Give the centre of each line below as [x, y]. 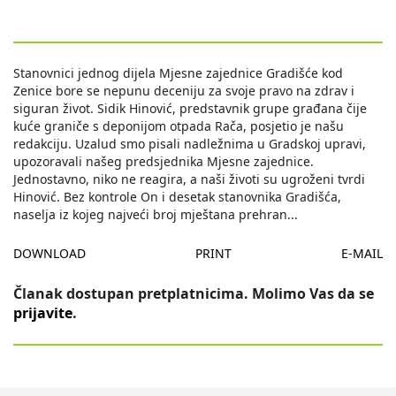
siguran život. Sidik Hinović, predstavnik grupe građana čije [190, 109]
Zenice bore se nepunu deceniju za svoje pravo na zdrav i [184, 91]
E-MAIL [362, 254]
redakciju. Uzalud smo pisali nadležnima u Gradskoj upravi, [190, 144]
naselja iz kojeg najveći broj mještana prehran [150, 215]
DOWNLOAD [49, 254]
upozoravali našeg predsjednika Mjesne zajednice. [164, 162]
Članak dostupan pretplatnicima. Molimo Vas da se [194, 294]
